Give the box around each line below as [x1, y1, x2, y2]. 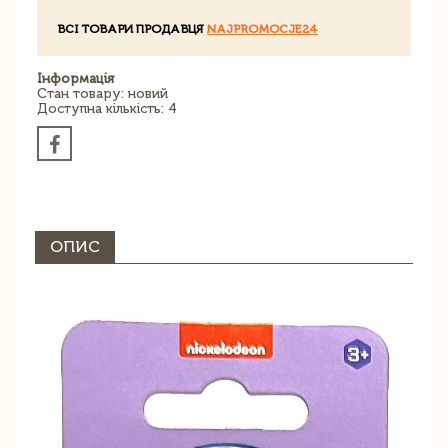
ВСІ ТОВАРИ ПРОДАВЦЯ [57, 22, 207, 37]
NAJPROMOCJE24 [207, 22, 318, 37]
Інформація [37, 71, 114, 87]
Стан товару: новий [37, 86, 168, 102]
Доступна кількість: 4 [37, 101, 177, 117]
